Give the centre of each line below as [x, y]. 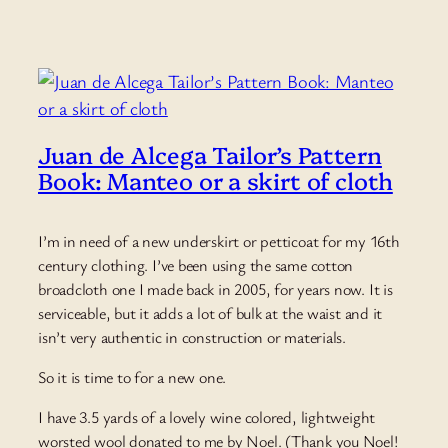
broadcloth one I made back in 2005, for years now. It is [215, 288]
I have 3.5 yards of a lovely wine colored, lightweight [207, 417]
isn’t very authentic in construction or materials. [192, 336]
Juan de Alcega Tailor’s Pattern [210, 154]
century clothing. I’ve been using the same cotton [196, 264]
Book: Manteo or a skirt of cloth [215, 180]
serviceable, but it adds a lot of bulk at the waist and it [210, 312]
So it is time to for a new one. [132, 377]
